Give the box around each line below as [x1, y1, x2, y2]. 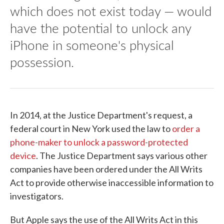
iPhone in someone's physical [10, 35, 174, 54]
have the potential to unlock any [10, 18, 191, 37]
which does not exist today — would [10, 1, 211, 20]
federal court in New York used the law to [10, 123, 172, 134]
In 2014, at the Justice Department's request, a [10, 109, 192, 121]
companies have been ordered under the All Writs [10, 163, 202, 175]
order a [172, 123, 200, 134]
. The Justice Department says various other [36, 150, 207, 161]
